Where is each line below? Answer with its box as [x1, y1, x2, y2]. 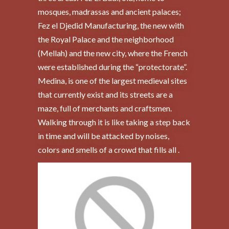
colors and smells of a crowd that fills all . [38, 145, 179, 155]
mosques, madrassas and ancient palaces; [38, 7, 181, 17]
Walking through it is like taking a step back [38, 117, 190, 127]
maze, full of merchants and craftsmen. [38, 103, 172, 113]
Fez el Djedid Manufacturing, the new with [38, 20, 184, 31]
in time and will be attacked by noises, [38, 131, 169, 141]
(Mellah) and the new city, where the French [38, 48, 188, 58]
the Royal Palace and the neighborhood [38, 34, 174, 44]
